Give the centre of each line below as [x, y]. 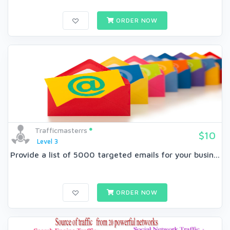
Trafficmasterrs [61, 130]
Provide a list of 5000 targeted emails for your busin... [115, 155]
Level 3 [47, 142]
